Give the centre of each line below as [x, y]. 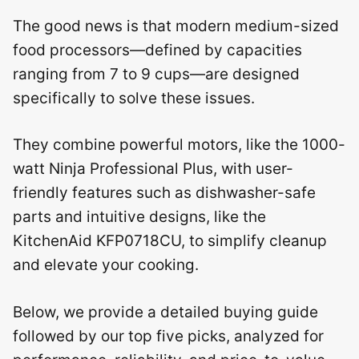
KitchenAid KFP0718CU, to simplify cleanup [170, 241]
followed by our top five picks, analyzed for [168, 336]
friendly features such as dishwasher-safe [164, 193]
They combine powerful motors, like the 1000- [179, 145]
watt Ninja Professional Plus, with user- [153, 169]
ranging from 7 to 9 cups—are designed [156, 74]
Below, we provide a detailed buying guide [165, 312]
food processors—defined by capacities [157, 50]
